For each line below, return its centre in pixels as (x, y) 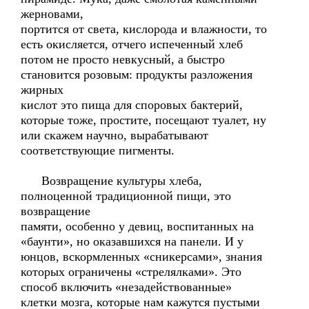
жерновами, (52, 14)
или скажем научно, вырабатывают (114, 135)
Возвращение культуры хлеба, (111, 181)
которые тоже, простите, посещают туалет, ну (143, 120)
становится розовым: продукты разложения (137, 74)
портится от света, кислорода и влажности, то (144, 29)
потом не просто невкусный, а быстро (123, 59)
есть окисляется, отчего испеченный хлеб (132, 44)
